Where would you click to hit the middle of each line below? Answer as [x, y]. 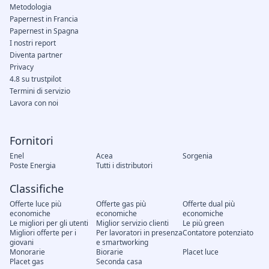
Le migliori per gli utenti [49, 223]
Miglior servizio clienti [132, 223]
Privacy [22, 67]
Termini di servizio [40, 91]
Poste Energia [33, 166]
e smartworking [122, 243]
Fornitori [32, 141]
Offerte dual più [208, 204]
